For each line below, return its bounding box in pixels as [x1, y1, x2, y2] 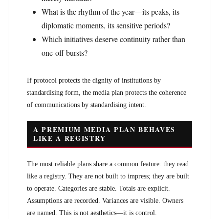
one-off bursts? [42, 47, 88, 58]
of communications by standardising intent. [27, 101, 146, 109]
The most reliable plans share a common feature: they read [27, 160, 189, 168]
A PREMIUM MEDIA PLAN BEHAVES [33, 124, 176, 134]
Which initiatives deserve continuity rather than [42, 34, 185, 44]
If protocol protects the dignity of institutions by [27, 77, 161, 84]
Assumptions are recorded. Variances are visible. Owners [27, 197, 183, 204]
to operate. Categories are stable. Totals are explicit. [27, 185, 170, 192]
